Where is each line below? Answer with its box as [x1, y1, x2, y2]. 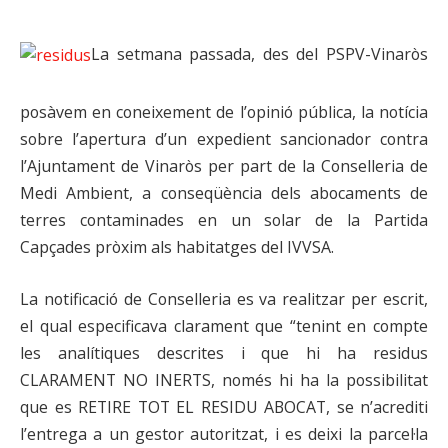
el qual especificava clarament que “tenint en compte [20, 314, 428, 337]
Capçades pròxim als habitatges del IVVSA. [20, 236, 334, 259]
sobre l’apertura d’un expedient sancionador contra [20, 128, 428, 151]
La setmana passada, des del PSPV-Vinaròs [91, 43, 428, 66]
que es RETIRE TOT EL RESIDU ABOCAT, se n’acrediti [20, 395, 428, 418]
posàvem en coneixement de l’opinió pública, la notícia [20, 101, 428, 124]
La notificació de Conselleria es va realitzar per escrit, [20, 287, 428, 310]
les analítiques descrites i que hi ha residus [20, 341, 428, 364]
